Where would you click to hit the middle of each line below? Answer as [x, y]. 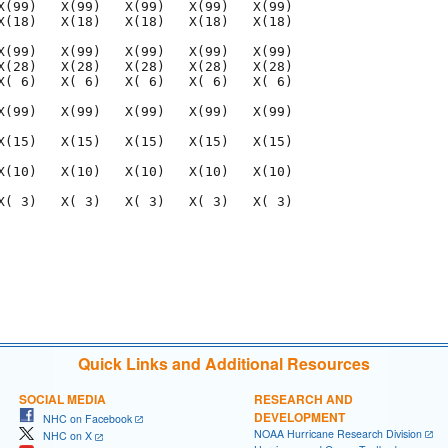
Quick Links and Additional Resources [224, 363]
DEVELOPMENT [299, 416]
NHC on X [63, 436]
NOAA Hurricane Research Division [338, 433]
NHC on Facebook [83, 418]
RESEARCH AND [303, 398]
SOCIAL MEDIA [62, 398]
